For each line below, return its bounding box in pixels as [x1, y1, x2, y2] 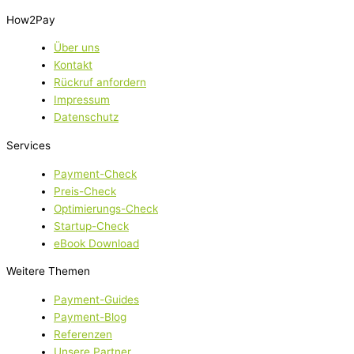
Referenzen [54, 327, 112, 341]
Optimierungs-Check [54, 201, 158, 215]
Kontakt [54, 58, 92, 72]
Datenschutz [54, 111, 119, 124]
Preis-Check [54, 184, 116, 198]
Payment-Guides [54, 292, 139, 306]
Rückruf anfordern [54, 76, 146, 89]
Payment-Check [54, 167, 137, 180]
